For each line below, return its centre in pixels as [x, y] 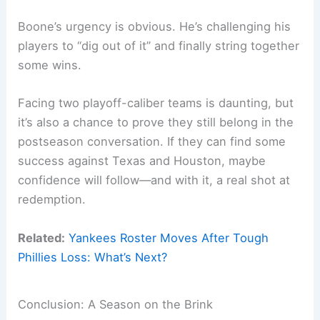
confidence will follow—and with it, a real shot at [154, 180]
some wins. [50, 65]
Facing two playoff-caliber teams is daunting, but [156, 103]
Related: [42, 237]
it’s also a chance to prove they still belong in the [156, 122]
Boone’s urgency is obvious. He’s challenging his [155, 27]
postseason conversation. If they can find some [152, 142]
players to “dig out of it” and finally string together [159, 46]
